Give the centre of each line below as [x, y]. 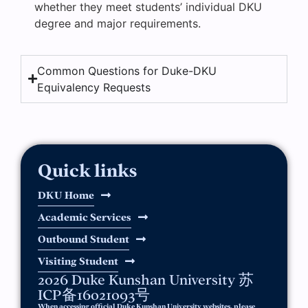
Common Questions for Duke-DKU [127, 70]
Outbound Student [84, 239]
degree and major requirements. [119, 23]
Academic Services [85, 217]
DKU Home [66, 195]
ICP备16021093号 [94, 295]
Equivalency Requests [94, 87]
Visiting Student [78, 261]
